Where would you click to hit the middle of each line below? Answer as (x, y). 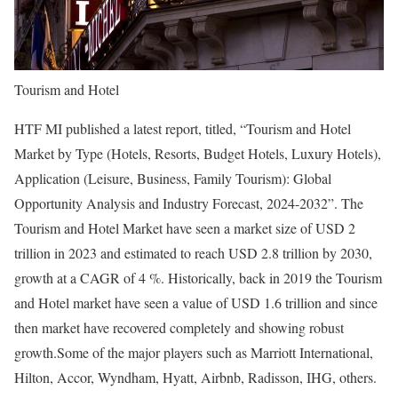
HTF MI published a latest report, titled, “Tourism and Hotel (183, 129)
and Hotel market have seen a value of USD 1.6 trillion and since (196, 303)
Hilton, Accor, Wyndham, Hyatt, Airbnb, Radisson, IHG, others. (195, 378)
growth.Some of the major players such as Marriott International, (194, 353)
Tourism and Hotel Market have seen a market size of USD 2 (185, 228)
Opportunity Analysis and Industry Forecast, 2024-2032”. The (189, 203)
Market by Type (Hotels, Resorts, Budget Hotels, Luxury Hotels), (198, 154)
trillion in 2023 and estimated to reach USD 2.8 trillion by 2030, (193, 253)
